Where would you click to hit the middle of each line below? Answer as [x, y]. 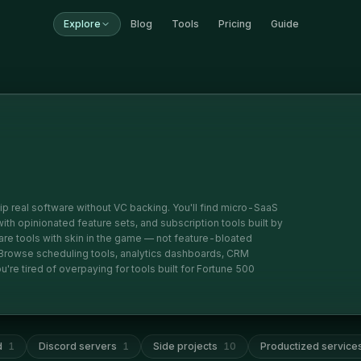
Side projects [185, 346]
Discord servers [78, 346]
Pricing [234, 24]
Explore [82, 24]
